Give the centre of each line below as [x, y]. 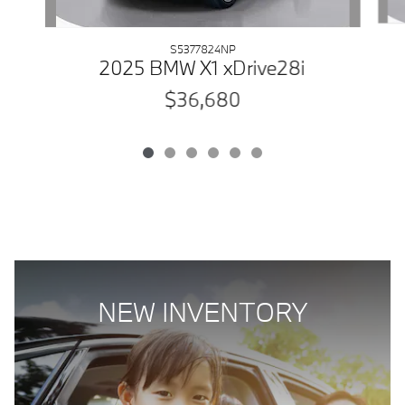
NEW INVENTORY [202, 312]
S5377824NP [202, 49]
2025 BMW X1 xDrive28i [202, 67]
